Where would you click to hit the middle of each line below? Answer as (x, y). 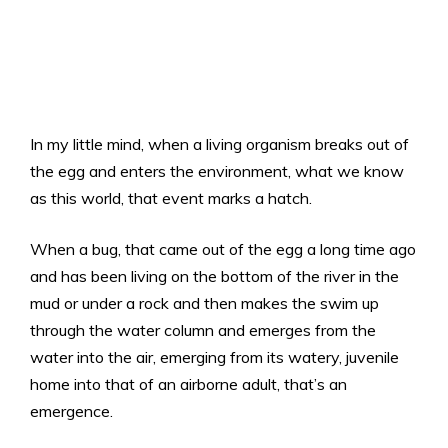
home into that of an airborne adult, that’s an (188, 384)
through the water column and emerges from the (203, 330)
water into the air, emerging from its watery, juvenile (214, 357)
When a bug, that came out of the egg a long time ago (223, 249)
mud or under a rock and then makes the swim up (204, 303)
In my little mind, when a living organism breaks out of (219, 144)
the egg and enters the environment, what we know (217, 171)
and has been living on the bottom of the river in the (214, 276)
